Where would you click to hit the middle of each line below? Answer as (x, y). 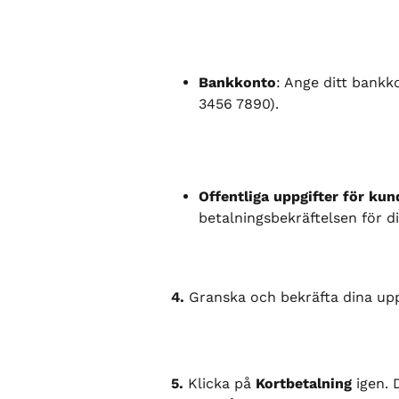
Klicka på (220, 383)
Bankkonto (237, 82)
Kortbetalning (304, 383)
